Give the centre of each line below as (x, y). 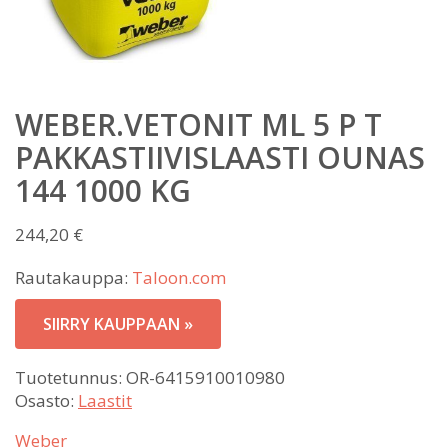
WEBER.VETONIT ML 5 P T (198, 125)
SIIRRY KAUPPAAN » (118, 324)
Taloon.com (179, 278)
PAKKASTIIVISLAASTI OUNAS (220, 158)
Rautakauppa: (73, 278)
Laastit (105, 401)
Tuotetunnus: (70, 378)
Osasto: (46, 401)
